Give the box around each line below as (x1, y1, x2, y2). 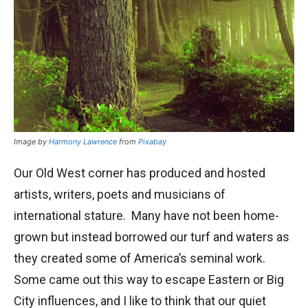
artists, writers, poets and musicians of (14, 186, 225, 201)
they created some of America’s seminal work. (14, 250, 265, 265)
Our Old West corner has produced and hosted (14, 165, 265, 180)
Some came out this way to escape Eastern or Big (14, 272, 284, 287)
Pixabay (138, 136, 166, 146)
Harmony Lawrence (49, 136, 117, 146)
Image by (14, 136, 49, 146)
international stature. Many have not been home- (14, 208, 279, 223)
